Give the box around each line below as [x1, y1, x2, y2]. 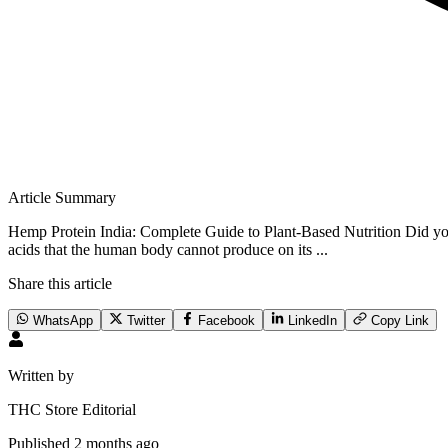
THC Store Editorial [8, 401, 136, 419]
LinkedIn [284, 313, 338, 329]
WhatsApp [29, 313, 94, 329]
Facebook [193, 313, 255, 329]
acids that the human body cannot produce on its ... [8, 241, 328, 259]
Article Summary [8, 189, 116, 207]
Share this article [8, 275, 112, 293]
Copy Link [370, 313, 429, 329]
